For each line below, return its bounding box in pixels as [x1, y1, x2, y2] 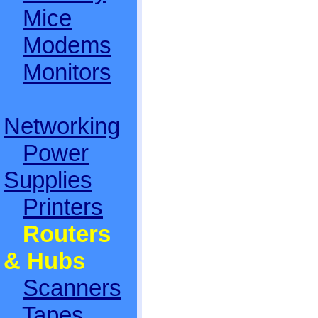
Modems [23, 32, 111, 58]
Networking [4, 113, 120, 139]
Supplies [4, 167, 92, 193]
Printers [23, 194, 103, 220]
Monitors [23, 59, 111, 85]
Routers [23, 221, 111, 247]
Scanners [23, 275, 121, 301]
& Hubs [4, 248, 85, 274]
